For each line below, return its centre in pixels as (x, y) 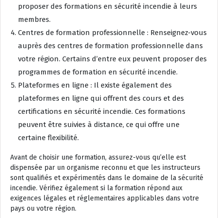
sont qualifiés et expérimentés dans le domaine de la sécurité (107, 178)
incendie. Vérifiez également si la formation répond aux (96, 188)
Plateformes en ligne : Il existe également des (95, 85)
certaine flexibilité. (48, 137)
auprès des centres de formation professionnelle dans (110, 45)
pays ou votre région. (43, 208)
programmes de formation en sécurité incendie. (98, 72)
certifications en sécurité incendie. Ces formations (102, 111)
